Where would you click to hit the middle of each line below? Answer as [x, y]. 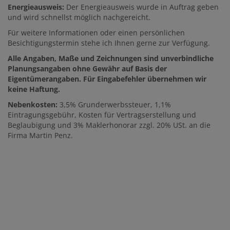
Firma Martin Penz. [40, 136]
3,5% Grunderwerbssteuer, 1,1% [114, 105]
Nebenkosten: [33, 105]
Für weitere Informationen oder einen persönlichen [96, 33]
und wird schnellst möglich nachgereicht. [79, 17]
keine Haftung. [34, 89]
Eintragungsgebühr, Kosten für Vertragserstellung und [102, 115]
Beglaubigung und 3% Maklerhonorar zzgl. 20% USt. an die [109, 125]
